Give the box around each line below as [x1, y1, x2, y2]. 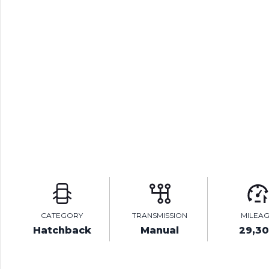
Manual [141, 225, 179, 236]
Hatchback [32, 225, 91, 236]
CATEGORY [41, 211, 83, 220]
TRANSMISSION [132, 211, 187, 220]
